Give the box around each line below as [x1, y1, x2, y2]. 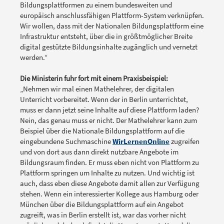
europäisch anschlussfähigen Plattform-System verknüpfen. [20, 10, 204, 20]
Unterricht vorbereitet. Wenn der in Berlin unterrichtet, [20, 94, 188, 104]
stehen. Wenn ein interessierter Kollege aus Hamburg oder [20, 189, 198, 199]
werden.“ [20, 52, 47, 62]
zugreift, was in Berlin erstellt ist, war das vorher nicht [20, 210, 186, 220]
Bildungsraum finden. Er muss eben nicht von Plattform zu [20, 157, 199, 167]
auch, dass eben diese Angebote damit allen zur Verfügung [20, 178, 199, 188]
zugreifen [169, 136, 199, 146]
